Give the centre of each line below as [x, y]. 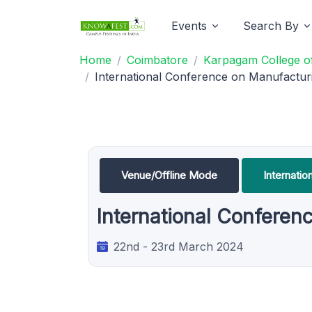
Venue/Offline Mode [169, 175]
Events [189, 26]
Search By [271, 26]
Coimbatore [157, 60]
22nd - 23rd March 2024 [179, 247]
